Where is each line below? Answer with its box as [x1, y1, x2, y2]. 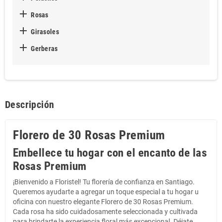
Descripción [5, 98, 55, 111]
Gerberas [29, 44, 58, 53]
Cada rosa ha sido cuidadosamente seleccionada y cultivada [13, 207, 198, 216]
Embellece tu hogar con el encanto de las [13, 146, 207, 160]
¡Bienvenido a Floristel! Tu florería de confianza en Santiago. [13, 177, 195, 186]
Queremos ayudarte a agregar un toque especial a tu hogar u [13, 187, 199, 196]
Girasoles [29, 27, 59, 36]
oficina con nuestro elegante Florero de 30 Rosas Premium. [13, 197, 193, 206]
